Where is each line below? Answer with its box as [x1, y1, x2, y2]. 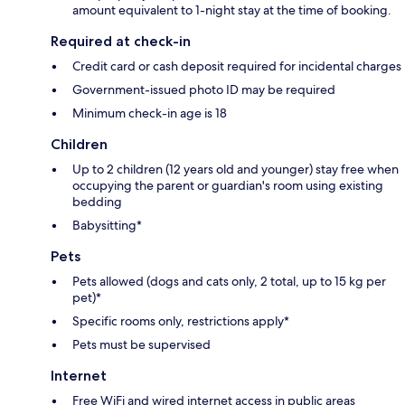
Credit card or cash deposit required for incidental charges [72, 58, 401, 75]
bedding [72, 193, 122, 211]
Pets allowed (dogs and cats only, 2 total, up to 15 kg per [72, 273, 386, 290]
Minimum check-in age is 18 [72, 105, 227, 122]
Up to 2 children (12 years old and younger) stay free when [72, 161, 399, 178]
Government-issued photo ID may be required [72, 81, 335, 99]
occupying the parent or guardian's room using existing [72, 177, 383, 194]
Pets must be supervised [72, 336, 211, 353]
